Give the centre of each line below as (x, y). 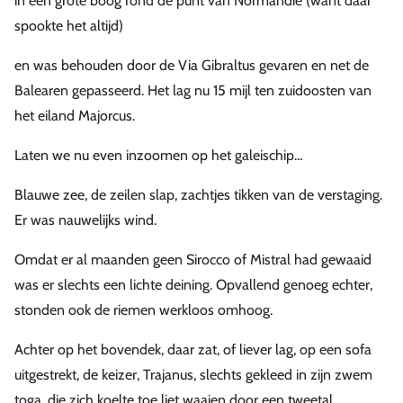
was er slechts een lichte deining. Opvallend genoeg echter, (193, 284)
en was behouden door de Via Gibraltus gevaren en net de (192, 65)
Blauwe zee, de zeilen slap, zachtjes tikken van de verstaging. (198, 194)
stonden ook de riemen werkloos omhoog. (143, 309)
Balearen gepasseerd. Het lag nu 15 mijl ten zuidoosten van (193, 90)
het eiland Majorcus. (75, 115)
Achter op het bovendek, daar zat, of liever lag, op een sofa (193, 349)
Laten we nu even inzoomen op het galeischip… (159, 155)
